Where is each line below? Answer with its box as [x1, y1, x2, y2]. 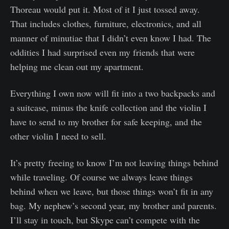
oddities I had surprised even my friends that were [10, 46, 195, 58]
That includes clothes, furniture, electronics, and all [10, 17, 201, 30]
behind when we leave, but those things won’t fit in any [10, 185, 213, 197]
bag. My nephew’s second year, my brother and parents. [10, 199, 217, 212]
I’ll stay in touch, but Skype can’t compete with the [10, 214, 200, 226]
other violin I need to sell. [10, 130, 106, 142]
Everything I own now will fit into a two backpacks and [10, 87, 215, 99]
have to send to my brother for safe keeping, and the [10, 116, 202, 128]
